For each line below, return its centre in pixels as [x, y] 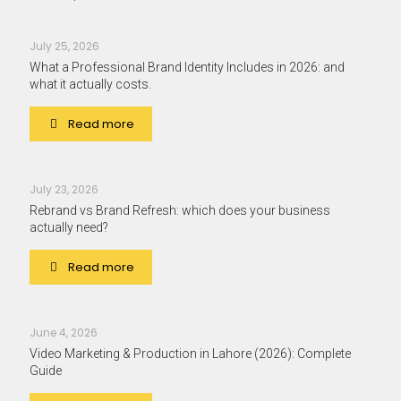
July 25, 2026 [64, 46]
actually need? [69, 227]
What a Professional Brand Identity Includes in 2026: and [187, 67]
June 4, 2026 [64, 333]
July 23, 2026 [64, 189]
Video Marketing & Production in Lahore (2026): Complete [190, 354]
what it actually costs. [90, 84]
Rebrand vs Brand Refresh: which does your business [180, 210]
